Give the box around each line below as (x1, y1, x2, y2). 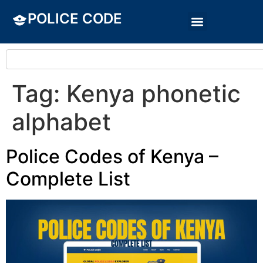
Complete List (6, 167, 130, 190)
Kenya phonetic (66, 79, 241, 108)
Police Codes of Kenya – (6, 145, 218, 168)
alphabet (12, 107, 111, 136)
